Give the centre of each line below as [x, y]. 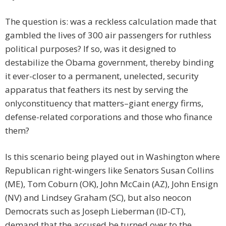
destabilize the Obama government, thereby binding [109, 63]
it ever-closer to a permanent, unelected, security [102, 76]
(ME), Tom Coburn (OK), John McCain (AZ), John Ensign [111, 184]
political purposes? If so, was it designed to [91, 49]
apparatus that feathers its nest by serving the [97, 90]
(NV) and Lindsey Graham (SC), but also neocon [98, 198]
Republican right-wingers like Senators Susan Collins [109, 171]
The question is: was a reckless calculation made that [111, 22]
